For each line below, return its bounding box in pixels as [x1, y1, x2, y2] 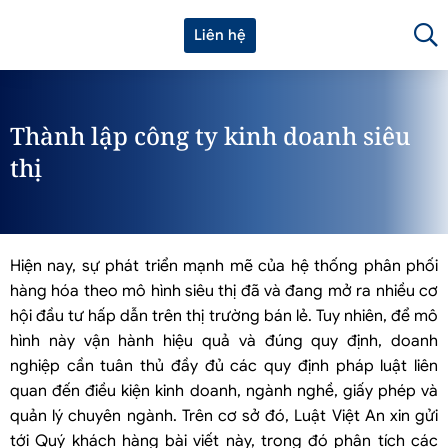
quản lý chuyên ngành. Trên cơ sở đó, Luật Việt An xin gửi [10, 406, 438, 426]
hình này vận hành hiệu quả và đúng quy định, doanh [10, 331, 438, 351]
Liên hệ [194, 25, 246, 44]
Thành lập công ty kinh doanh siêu [10, 119, 410, 152]
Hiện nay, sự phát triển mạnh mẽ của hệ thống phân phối [10, 256, 438, 276]
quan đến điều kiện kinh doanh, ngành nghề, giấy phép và [10, 381, 438, 401]
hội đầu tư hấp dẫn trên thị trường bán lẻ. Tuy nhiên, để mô [10, 306, 438, 326]
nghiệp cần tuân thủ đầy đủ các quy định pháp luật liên [10, 356, 438, 376]
